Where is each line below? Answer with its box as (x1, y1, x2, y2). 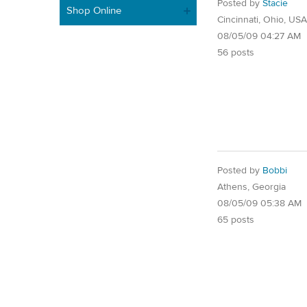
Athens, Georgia (217, 180, 286, 193)
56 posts (217, 46, 254, 59)
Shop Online (66, 3, 121, 17)
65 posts (217, 213, 254, 226)
